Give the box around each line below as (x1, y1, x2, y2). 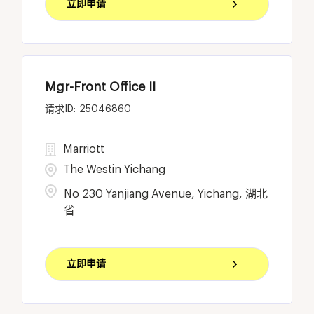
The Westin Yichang (63, 163, 166, 175)
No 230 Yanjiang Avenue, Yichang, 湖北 (64, 188, 268, 200)
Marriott (63, 143, 105, 155)
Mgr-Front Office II (45, 80, 156, 93)
